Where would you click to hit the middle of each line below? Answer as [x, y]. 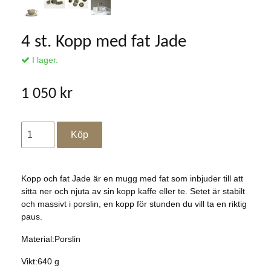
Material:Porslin [51, 239]
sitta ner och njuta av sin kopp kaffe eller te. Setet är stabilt [133, 191]
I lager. [44, 60]
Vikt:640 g [40, 262]
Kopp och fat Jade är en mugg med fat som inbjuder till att [132, 179]
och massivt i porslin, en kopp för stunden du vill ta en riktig [134, 204]
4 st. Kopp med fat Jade [104, 42]
